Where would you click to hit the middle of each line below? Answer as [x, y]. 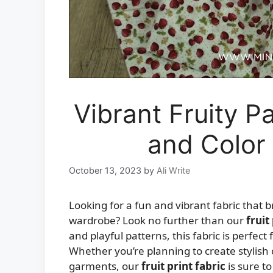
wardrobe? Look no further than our [158, 221]
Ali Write [173, 171]
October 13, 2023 [105, 171]
